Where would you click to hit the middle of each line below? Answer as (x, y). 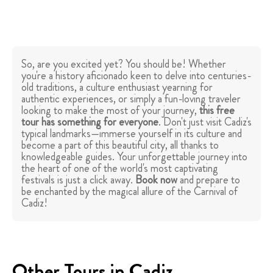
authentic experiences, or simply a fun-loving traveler (131, 99)
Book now (156, 180)
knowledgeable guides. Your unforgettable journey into (134, 157)
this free (217, 111)
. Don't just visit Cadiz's (205, 122)
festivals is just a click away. (78, 180)
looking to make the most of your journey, (110, 111)
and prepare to (209, 180)
